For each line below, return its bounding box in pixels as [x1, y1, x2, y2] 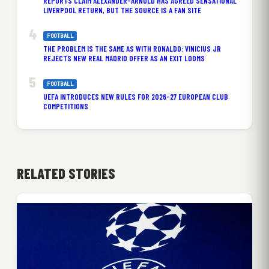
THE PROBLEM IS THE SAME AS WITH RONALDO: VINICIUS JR [43, 43, 221, 53]
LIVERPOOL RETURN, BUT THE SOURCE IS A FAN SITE [43, 5, 201, 15]
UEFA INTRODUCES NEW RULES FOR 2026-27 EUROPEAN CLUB [43, 91, 228, 101]
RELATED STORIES [17, 164, 115, 182]
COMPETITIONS [43, 101, 88, 111]
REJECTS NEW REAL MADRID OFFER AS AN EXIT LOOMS [43, 53, 205, 63]
